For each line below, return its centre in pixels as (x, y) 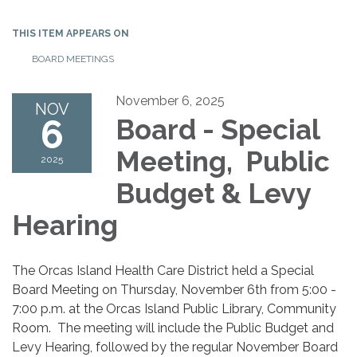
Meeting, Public (223, 161)
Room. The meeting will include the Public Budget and (173, 328)
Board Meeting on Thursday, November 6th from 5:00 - (174, 289)
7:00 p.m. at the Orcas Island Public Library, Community (174, 308)
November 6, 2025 (170, 100)
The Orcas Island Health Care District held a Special (163, 270)
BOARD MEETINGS (73, 59)
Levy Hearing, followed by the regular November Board (175, 347)
